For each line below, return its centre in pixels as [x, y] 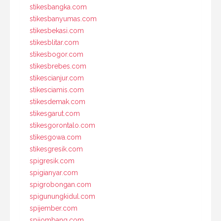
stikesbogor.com [56, 54]
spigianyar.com [54, 172]
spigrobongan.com [60, 184]
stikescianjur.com [57, 78]
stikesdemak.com [57, 101]
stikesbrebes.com [58, 66]
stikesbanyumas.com [63, 18]
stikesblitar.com [54, 42]
